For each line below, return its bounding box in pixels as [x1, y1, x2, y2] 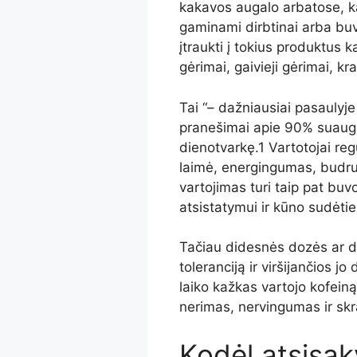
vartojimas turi [178, 178, 275, 195]
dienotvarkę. [178, 139, 258, 155]
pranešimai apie [178, 119, 284, 135]
